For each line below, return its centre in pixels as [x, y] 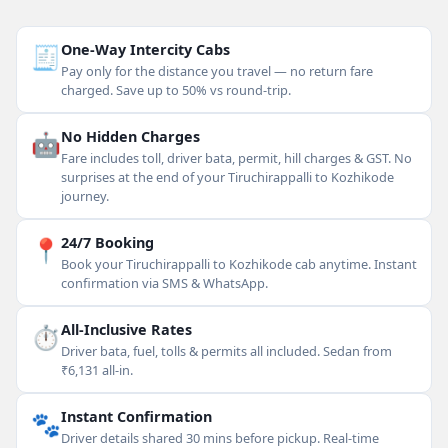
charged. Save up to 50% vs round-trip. [176, 90]
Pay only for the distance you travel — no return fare [217, 71]
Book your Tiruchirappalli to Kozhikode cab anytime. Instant [239, 264]
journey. [85, 196]
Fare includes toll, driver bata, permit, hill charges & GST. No [236, 158]
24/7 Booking [107, 242]
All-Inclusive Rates [126, 329]
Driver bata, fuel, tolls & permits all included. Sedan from [226, 351]
